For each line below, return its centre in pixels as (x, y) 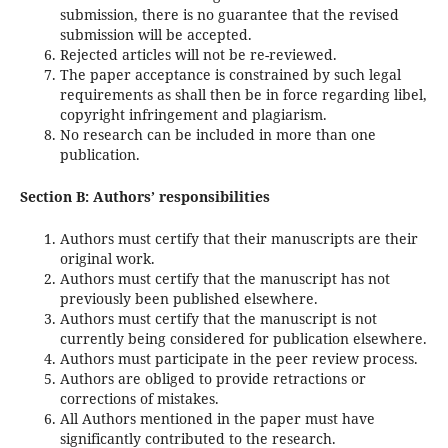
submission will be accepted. (155, 35)
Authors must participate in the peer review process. (238, 359)
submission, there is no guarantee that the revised (229, 15)
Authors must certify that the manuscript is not (218, 319)
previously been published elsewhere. (188, 299)
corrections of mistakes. (139, 399)
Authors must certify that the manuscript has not (224, 279)
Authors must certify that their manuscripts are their (238, 239)
